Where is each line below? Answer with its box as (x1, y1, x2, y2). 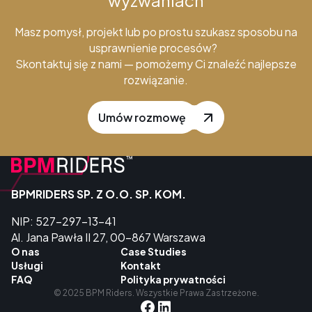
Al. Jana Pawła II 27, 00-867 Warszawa (10, 230, 205, 244)
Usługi (10, 259, 43, 272)
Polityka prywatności (120, 273, 226, 286)
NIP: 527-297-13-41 (10, 214, 123, 228)
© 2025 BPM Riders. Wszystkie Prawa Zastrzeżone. (53, 287, 259, 298)
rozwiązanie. (124, 72, 188, 86)
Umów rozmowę (98, 111, 187, 125)
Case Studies (120, 245, 187, 258)
